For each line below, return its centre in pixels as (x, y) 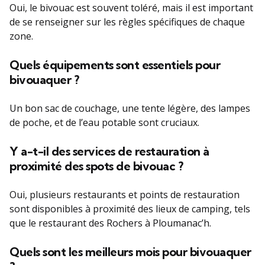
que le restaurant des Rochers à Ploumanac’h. (110, 223)
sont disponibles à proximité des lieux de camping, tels (130, 209)
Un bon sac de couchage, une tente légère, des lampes (130, 108)
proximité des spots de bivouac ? (96, 166)
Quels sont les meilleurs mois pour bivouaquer (130, 251)
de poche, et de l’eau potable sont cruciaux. (104, 122)
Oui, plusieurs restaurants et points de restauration (125, 194)
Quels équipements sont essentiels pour (115, 64)
